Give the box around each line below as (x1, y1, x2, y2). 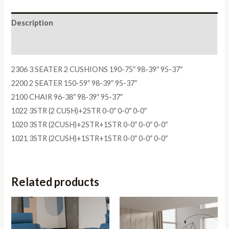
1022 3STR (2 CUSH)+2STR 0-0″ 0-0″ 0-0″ (11, 106, 147, 115)
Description (11, 18, 54, 28)
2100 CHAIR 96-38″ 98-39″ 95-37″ (11, 92, 123, 101)
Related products (11, 174, 100, 189)
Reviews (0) (11, 39, 52, 49)
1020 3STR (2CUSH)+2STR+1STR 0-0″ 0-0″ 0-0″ (11, 120, 168, 129)
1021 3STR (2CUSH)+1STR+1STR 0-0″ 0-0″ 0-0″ (11, 133, 168, 143)
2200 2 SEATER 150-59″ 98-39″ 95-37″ (11, 78, 138, 87)
